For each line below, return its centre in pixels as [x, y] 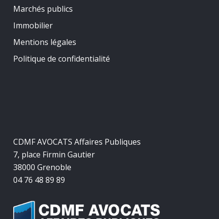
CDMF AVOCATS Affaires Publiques [77, 142]
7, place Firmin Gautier [54, 155]
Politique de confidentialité [61, 59]
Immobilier [33, 26]
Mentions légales [44, 42]
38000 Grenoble [42, 167]
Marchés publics [43, 9]
